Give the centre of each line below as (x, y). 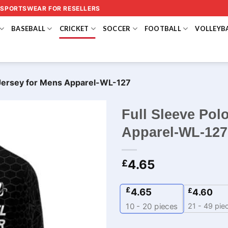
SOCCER (117, 28)
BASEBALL (28, 28)
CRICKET (74, 28)
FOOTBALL (163, 28)
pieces (165, 206)
